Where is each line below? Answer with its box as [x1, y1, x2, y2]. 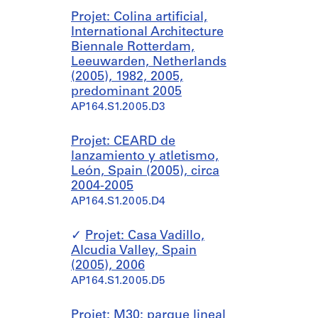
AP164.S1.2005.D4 [71, 197, 165, 207]
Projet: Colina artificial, [71, 11, 207, 24]
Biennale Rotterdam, [71, 40, 194, 54]
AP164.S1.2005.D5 [71, 276, 165, 287]
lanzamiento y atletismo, [71, 150, 219, 163]
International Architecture [71, 26, 224, 39]
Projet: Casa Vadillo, [85, 229, 204, 243]
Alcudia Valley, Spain [71, 244, 197, 258]
